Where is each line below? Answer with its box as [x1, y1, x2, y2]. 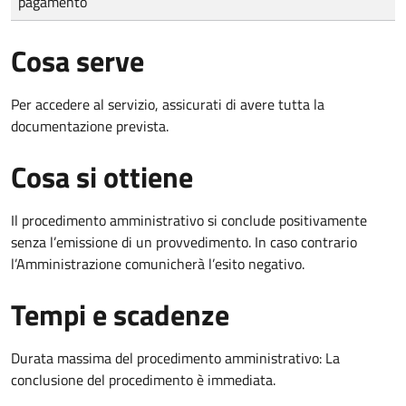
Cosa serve [11, 38, 144, 82]
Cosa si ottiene [11, 154, 193, 198]
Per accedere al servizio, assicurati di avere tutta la [11, 92, 324, 115]
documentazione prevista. [11, 114, 169, 137]
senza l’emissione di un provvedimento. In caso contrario [11, 230, 357, 253]
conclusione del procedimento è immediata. [11, 368, 275, 391]
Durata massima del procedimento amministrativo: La [11, 346, 340, 369]
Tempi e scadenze [11, 292, 229, 336]
